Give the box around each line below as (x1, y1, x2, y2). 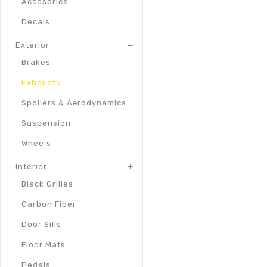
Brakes (21, 58, 51, 67)
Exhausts (21, 78, 61, 88)
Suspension (21, 119, 71, 128)
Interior (15, 162, 47, 172)
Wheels (21, 139, 51, 148)
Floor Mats (21, 240, 66, 250)
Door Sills (21, 220, 61, 229)
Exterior (15, 41, 49, 50)
